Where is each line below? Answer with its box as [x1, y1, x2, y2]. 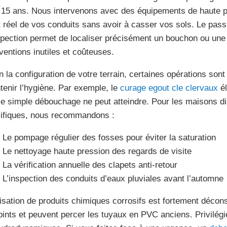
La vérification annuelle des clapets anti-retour [2, 160, 177, 170]
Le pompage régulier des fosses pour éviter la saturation [2, 133, 216, 143]
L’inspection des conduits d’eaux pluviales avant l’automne [2, 174, 223, 184]
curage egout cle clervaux [120, 83, 218, 93]
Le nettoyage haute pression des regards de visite [2, 146, 192, 157]
